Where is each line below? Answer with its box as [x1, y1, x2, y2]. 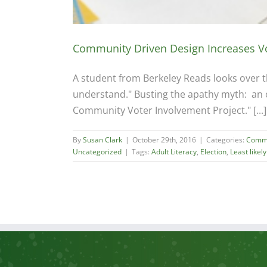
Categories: [206, 135, 246, 145]
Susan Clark [83, 135, 122, 145]
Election [200, 147, 226, 157]
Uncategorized [73, 147, 122, 157]
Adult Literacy [151, 147, 197, 157]
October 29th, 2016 [132, 135, 196, 145]
